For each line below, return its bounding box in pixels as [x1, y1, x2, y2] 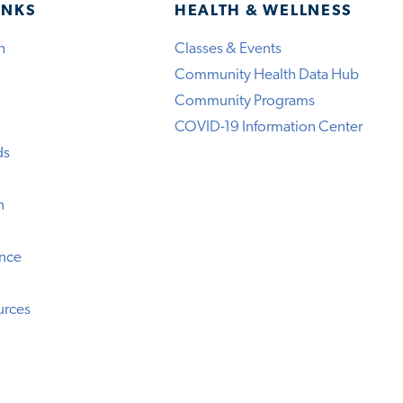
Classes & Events [174, 40, 282, 57]
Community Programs [174, 93, 315, 109]
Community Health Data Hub [174, 67, 359, 83]
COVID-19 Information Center [174, 119, 363, 135]
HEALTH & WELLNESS [174, 4, 354, 20]
